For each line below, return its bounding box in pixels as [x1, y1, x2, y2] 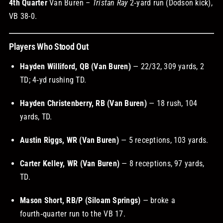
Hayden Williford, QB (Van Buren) [20, 61, 131, 71]
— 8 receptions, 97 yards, [119, 158, 205, 168]
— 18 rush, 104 [146, 98, 198, 108]
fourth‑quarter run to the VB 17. [20, 209, 125, 219]
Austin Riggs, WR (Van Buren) [20, 135, 119, 145]
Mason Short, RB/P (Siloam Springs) [20, 195, 141, 205]
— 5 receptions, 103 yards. [118, 135, 209, 145]
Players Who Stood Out [9, 41, 89, 52]
